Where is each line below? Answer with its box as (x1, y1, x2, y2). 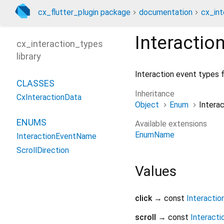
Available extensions (135, 118, 207, 128)
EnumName (135, 129, 174, 139)
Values (135, 162, 176, 179)
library (16, 51, 41, 61)
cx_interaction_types (16, 38, 103, 49)
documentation (139, 7, 192, 17)
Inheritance (135, 88, 174, 98)
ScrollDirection (16, 145, 69, 155)
